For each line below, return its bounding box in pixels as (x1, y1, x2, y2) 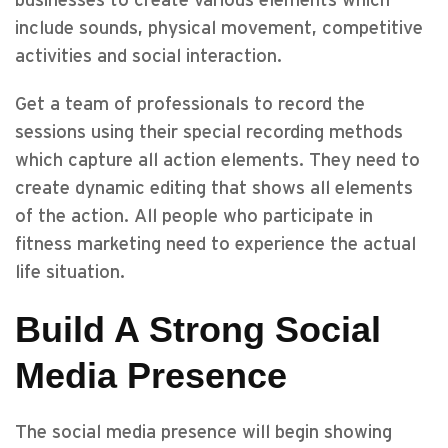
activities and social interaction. (15, 47, 282, 66)
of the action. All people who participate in (15, 207, 373, 226)
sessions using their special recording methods (15, 123, 403, 142)
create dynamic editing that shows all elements (15, 179, 413, 198)
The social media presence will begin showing (15, 423, 392, 442)
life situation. (15, 263, 125, 282)
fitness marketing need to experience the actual (15, 235, 416, 254)
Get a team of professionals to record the (15, 95, 365, 114)
